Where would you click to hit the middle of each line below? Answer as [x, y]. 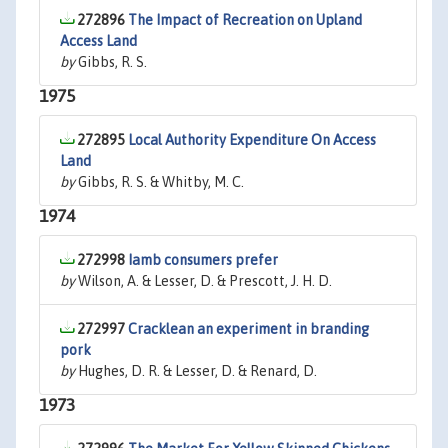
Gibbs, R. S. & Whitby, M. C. [159, 182]
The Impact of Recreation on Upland [245, 20]
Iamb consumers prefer [203, 260]
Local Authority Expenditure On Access [252, 140]
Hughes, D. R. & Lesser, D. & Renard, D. [196, 371]
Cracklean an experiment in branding [248, 329]
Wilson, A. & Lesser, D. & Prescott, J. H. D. [203, 281]
